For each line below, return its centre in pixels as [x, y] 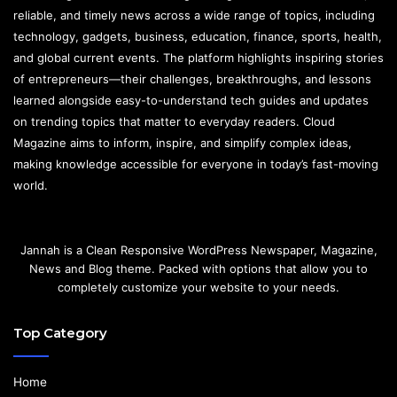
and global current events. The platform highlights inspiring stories [198, 58]
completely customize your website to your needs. [198, 288]
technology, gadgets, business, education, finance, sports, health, [198, 37]
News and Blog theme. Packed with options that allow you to [198, 269]
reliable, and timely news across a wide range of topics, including [194, 16]
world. [31, 186]
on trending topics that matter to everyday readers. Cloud [174, 122]
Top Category [60, 333]
